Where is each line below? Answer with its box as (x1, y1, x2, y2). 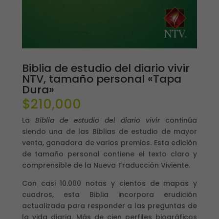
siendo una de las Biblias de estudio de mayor (22, 126, 197, 136)
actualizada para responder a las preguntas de (22, 200, 197, 211)
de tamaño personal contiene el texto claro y (22, 149, 197, 159)
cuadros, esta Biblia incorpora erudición (22, 189, 197, 199)
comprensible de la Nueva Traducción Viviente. (22, 160, 190, 170)
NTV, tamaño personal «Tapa (22, 71, 181, 87)
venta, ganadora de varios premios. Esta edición (22, 137, 197, 148)
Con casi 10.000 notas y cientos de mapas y (22, 178, 197, 188)
